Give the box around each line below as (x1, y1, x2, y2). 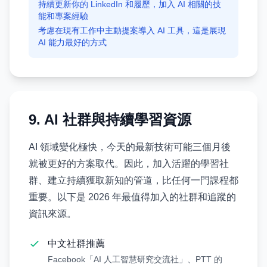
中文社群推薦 (48, 238, 105, 249)
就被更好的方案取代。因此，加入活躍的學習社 (29, 159, 229, 169)
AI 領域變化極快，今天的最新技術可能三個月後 (29, 142, 231, 152)
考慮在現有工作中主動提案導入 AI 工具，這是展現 (38, 26, 226, 35)
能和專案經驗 (38, 11, 88, 21)
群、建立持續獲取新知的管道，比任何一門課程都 (29, 175, 238, 185)
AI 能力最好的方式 (38, 38, 107, 47)
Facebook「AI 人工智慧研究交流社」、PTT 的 (48, 254, 222, 264)
